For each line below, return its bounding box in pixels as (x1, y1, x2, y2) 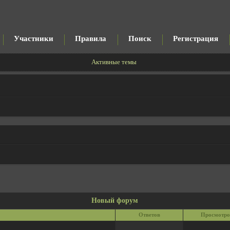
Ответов (138, 211, 160, 218)
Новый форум (91, 196, 139, 204)
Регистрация (173, 34, 219, 43)
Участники (13, 34, 53, 43)
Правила (75, 34, 107, 43)
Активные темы (91, 58, 137, 66)
